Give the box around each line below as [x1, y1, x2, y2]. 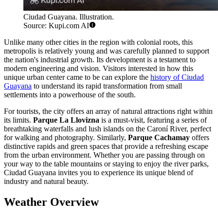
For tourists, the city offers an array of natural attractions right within [4, 107, 213, 116]
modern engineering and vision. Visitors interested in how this [4, 64, 193, 73]
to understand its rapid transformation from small [32, 82, 182, 91]
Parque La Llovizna [33, 116, 99, 125]
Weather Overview [4, 196, 99, 209]
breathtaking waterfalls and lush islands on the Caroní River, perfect [4, 125, 211, 133]
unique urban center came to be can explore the [4, 73, 150, 82]
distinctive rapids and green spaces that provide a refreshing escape [4, 142, 208, 151]
